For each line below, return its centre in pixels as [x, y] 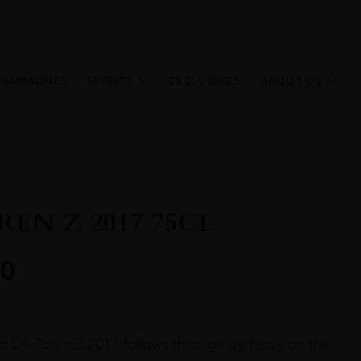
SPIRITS [110, 81]
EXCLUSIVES [205, 81]
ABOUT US [291, 81]
